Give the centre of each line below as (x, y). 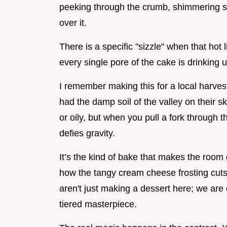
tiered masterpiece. (98, 204)
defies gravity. (87, 134)
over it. (73, 23)
